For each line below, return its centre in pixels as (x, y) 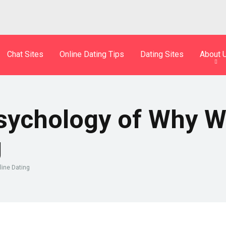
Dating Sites (162, 54)
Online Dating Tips (92, 54)
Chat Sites (25, 54)
